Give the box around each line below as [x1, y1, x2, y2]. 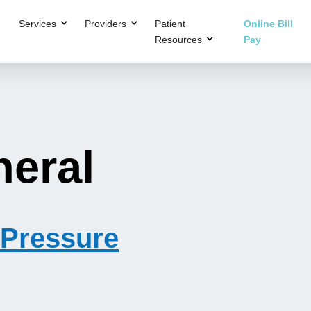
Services [18, 17, 56, 29]
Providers [84, 17, 126, 29]
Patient [154, 17, 185, 29]
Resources [154, 33, 202, 45]
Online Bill [244, 17, 294, 29]
